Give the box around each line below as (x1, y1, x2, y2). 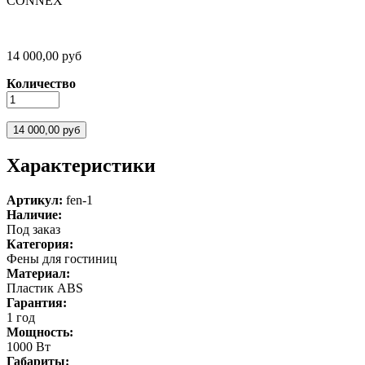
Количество (7, 76, 76, 90)
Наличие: (7, 207, 65, 222)
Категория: (7, 236, 77, 251)
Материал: (7, 266, 73, 280)
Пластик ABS (7, 280, 83, 295)
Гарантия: (7, 295, 70, 310)
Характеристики (7, 154, 156, 176)
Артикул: (7, 192, 66, 207)
